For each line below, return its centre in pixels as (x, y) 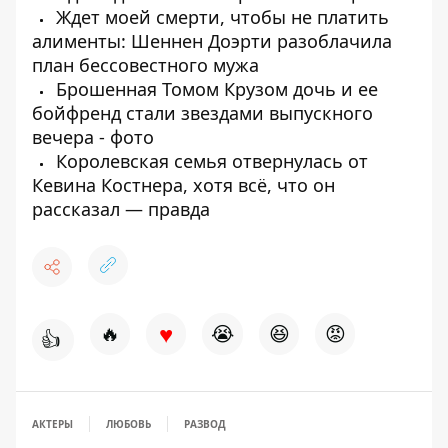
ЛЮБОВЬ (128, 424)
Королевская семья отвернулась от (209, 161)
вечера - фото (93, 137)
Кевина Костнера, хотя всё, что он (183, 185)
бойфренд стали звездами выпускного (202, 113)
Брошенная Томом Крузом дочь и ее (214, 89)
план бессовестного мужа (145, 65)
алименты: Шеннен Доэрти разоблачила (212, 41)
